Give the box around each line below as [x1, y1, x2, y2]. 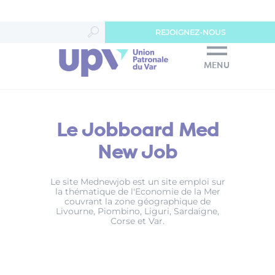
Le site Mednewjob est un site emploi [50, 176, 209, 188]
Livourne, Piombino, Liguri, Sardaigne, [56, 206, 219, 217]
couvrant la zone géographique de [64, 196, 211, 207]
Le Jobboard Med [56, 122, 219, 141]
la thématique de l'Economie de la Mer [55, 186, 220, 198]
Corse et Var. [110, 215, 165, 227]
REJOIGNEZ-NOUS [155, 28, 225, 37]
